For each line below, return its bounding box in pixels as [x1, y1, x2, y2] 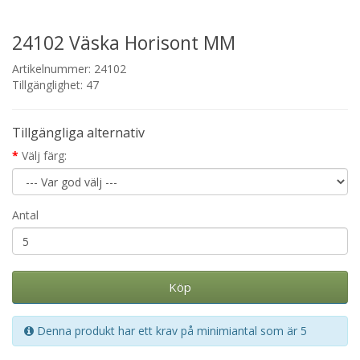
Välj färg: [22, 148, 67, 163]
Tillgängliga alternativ [12, 124, 145, 141]
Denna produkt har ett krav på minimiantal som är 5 [34, 323, 307, 338]
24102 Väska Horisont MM [12, 30, 235, 55]
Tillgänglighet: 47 [12, 77, 99, 92]
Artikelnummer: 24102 [12, 61, 126, 76]
